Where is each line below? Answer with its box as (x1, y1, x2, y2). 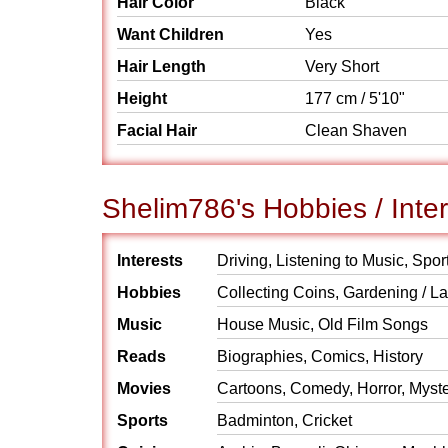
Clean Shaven (305, 122, 411, 139)
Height (117, 90, 167, 107)
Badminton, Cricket (217, 412, 352, 429)
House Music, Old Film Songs (217, 316, 428, 333)
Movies (117, 380, 171, 397)
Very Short (305, 58, 379, 75)
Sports (117, 412, 168, 429)
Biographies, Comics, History (217, 348, 423, 365)
